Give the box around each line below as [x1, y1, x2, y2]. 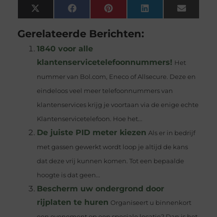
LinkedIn [148, 7, 186, 17]
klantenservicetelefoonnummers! [36, 58, 172, 67]
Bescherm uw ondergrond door [36, 184, 164, 194]
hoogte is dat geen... [36, 171, 100, 179]
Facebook [76, 7, 118, 17]
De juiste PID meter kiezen [36, 128, 146, 138]
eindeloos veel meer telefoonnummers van [36, 87, 173, 95]
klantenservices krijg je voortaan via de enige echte [36, 101, 199, 109]
